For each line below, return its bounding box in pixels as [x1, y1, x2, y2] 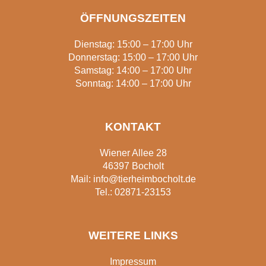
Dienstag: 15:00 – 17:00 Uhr [74, 39, 192, 49]
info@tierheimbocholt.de [93, 174, 196, 184]
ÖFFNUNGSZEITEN [80, 11, 186, 24]
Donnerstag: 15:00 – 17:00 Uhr [68, 52, 198, 62]
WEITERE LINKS [88, 229, 178, 242]
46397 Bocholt [102, 161, 164, 171]
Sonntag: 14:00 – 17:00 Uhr [75, 78, 191, 88]
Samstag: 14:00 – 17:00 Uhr [74, 65, 192, 75]
